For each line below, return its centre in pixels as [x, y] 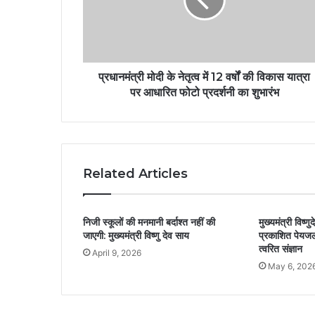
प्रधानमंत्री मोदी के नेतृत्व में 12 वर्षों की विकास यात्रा [204, 77]
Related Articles [135, 174]
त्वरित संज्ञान [280, 249]
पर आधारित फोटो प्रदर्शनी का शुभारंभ [204, 93]
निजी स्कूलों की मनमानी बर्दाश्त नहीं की [149, 223]
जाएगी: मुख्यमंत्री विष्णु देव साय [136, 236]
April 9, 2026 [117, 253]
